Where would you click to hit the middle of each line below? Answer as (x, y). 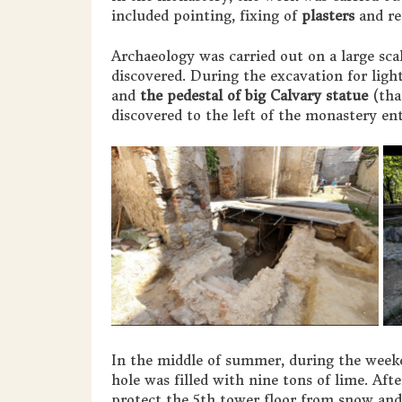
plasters (328, 16)
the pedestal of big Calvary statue (254, 95)
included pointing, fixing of (206, 16)
